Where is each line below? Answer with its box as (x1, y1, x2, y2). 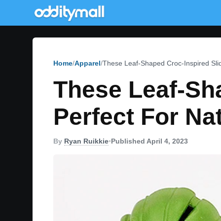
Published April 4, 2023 (111, 137, 188, 145)
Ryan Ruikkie (64, 137, 109, 145)
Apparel (74, 59, 101, 67)
